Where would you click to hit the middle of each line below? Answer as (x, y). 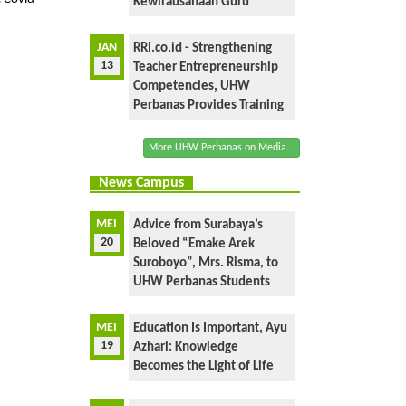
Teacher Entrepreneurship (206, 68)
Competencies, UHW (192, 87)
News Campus (141, 183)
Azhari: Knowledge (186, 348)
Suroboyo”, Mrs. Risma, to (206, 263)
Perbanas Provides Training (209, 106)
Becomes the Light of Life (204, 367)
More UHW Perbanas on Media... (222, 148)
